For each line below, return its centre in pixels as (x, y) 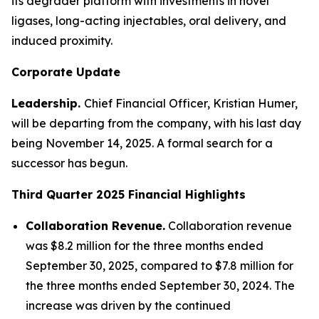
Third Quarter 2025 (70, 194)
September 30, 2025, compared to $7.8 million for (159, 266)
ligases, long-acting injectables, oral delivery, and (149, 21)
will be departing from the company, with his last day (156, 123)
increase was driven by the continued (128, 305)
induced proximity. (62, 41)
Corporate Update (66, 72)
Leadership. (48, 103)
